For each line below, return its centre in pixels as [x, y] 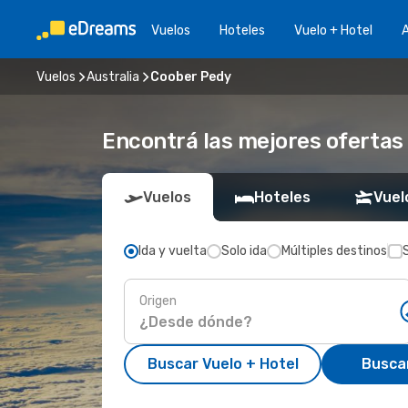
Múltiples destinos [334, 251]
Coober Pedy [191, 76]
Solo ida [244, 251]
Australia [113, 76]
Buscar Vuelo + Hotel [223, 364]
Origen [158, 301]
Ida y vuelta [173, 251]
